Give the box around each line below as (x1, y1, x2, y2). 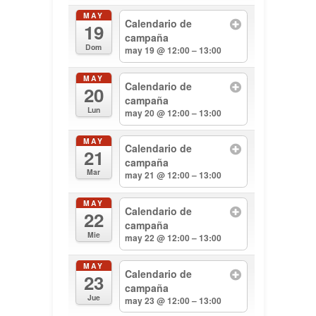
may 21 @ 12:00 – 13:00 (125, 169, 222, 182)
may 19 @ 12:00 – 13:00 (125, 44, 222, 57)
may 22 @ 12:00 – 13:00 (125, 231, 222, 244)
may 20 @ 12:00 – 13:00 (125, 106, 222, 119)
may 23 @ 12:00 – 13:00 (125, 293, 222, 307)
